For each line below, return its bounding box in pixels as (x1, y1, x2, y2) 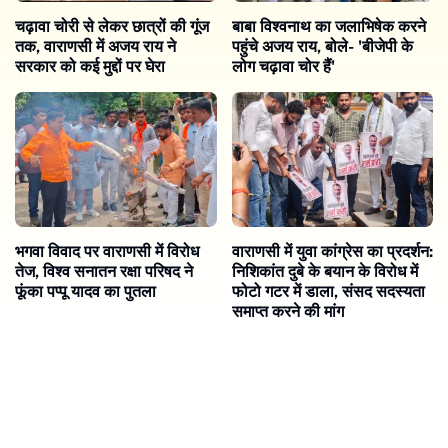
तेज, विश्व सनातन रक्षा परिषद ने (15, 261, 193, 281)
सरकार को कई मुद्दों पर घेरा (15, 57, 165, 77)
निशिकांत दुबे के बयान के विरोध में (231, 261, 418, 281)
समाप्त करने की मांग (231, 301, 344, 321)
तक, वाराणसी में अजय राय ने (15, 37, 176, 57)
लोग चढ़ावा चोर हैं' (231, 57, 335, 77)
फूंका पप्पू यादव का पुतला (15, 281, 156, 301)
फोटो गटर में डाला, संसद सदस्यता (231, 281, 425, 301)
